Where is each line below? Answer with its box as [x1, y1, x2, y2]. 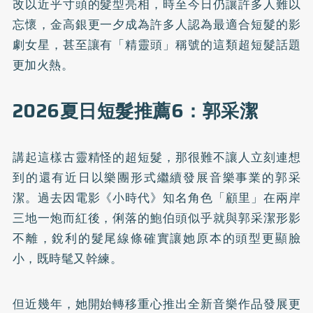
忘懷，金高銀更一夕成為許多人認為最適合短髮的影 [12, 15, 301, 34]
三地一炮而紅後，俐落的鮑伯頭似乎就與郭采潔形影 [12, 209, 301, 227]
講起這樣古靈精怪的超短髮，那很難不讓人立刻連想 [12, 148, 301, 166]
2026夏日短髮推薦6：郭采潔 [12, 96, 259, 126]
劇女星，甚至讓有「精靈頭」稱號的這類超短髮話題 [12, 36, 301, 54]
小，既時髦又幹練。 [12, 249, 123, 268]
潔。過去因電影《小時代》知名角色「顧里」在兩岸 [12, 189, 301, 207]
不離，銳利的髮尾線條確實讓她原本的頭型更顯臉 [12, 229, 301, 247]
